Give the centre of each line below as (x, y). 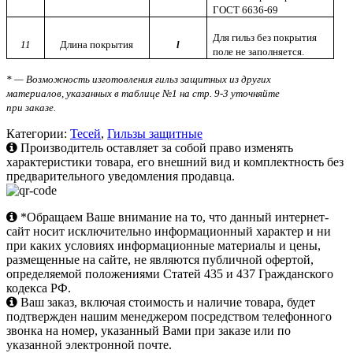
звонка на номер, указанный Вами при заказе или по (149, 331)
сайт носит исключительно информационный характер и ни (169, 232)
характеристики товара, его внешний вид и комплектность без (175, 162)
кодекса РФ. (39, 288)
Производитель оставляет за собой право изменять (155, 148)
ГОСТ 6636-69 (245, 10)
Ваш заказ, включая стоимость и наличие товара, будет (166, 303)
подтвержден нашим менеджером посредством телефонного (169, 317)
